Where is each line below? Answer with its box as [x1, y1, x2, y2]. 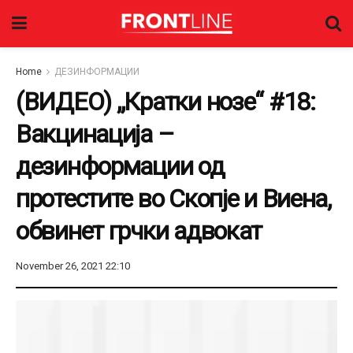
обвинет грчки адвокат [16, 216, 262, 246]
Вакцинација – [16, 119, 174, 149]
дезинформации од [16, 151, 225, 181]
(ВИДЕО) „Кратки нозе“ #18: [16, 87, 315, 117]
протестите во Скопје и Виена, [16, 184, 331, 214]
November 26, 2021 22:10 [16, 259, 130, 272]
